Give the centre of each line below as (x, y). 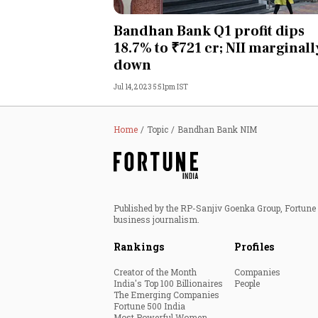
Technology (190, 164)
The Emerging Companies (166, 295)
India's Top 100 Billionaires (168, 283)
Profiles (254, 247)
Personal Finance (203, 22)
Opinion (180, 57)
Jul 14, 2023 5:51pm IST (151, 87)
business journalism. (157, 219)
